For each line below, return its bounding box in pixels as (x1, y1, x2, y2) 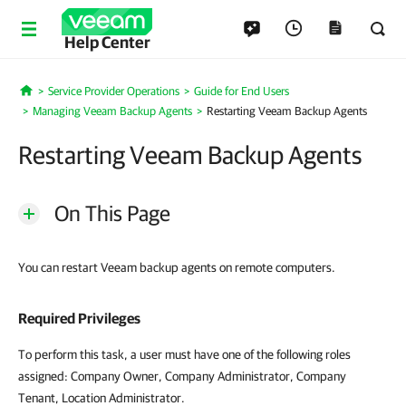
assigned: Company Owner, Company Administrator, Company (18, 369, 346, 383)
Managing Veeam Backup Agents (33, 104, 192, 118)
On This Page (54, 200, 170, 226)
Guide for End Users (193, 84, 289, 98)
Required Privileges (18, 310, 140, 326)
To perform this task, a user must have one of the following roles (18, 347, 351, 362)
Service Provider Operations (47, 84, 179, 98)
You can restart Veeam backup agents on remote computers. (18, 260, 335, 275)
